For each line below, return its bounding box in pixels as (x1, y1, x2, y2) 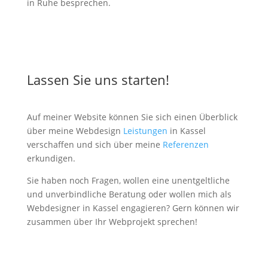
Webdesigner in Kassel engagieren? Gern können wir (26, 202, 239, 214)
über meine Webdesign (26, 125, 123, 136)
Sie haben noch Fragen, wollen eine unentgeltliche (26, 175, 230, 186)
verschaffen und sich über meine (26, 139, 163, 150)
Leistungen (123, 125, 167, 136)
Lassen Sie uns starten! (26, 71, 169, 89)
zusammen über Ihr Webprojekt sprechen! (26, 216, 197, 227)
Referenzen (162, 139, 209, 150)
